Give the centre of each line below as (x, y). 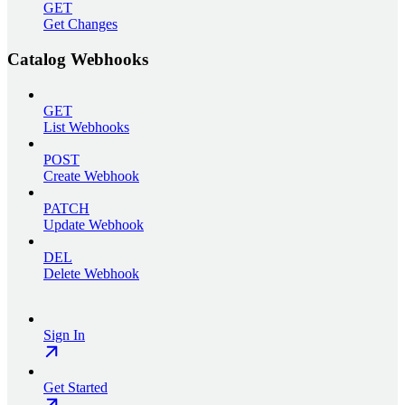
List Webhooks (86, 127)
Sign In (64, 334)
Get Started (75, 387)
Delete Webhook (91, 273)
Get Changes (80, 24)
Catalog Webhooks (78, 59)
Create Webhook (91, 175)
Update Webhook (94, 224)
